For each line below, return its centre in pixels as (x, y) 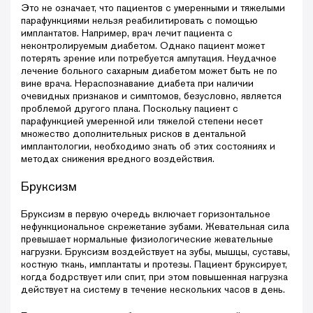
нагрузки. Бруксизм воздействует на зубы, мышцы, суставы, (155, 251)
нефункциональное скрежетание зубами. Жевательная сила (155, 226)
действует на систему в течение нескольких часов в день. (153, 289)
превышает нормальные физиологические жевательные (147, 239)
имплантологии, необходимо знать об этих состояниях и (148, 146)
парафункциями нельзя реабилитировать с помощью (139, 20)
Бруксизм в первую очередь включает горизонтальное (146, 213)
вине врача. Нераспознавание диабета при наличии (137, 83)
